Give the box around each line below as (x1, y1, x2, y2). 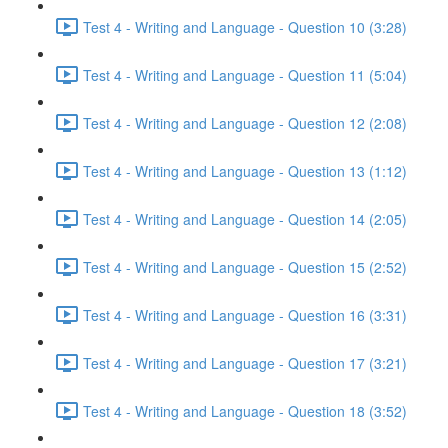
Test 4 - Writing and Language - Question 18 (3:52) (83, 400, 407, 421)
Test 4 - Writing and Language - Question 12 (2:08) (83, 112, 407, 133)
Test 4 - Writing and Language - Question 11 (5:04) (83, 64, 407, 85)
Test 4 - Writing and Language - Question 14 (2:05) (83, 208, 407, 229)
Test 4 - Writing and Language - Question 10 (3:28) (83, 16, 407, 37)
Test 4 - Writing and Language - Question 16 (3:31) (83, 304, 407, 325)
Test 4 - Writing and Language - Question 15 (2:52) (83, 256, 407, 277)
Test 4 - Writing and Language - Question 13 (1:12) (83, 160, 407, 181)
